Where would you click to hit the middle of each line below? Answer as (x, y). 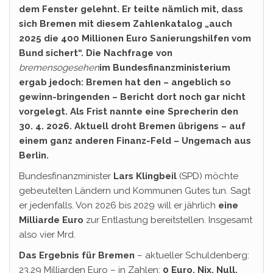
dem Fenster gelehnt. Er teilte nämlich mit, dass (131, 9)
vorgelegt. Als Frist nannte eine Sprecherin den (129, 112)
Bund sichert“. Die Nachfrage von (96, 53)
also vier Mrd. (47, 235)
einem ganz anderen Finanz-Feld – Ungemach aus (135, 141)
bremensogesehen (59, 68)
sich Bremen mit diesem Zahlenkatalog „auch (126, 24)
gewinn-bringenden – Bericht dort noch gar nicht (132, 97)
